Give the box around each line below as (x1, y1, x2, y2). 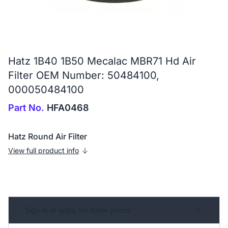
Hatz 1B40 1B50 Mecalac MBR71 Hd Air (8, 54, 196, 67)
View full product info (8, 146, 79, 155)
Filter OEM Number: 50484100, (8, 69, 159, 81)
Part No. (8, 102, 44, 113)
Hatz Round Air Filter (8, 131, 87, 141)
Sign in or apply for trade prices (25, 205, 130, 214)
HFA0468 (44, 102, 89, 113)
